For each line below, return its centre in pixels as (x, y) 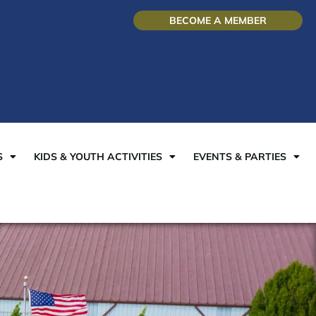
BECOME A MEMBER (218, 20)
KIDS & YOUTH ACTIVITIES (98, 157)
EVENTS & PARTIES (240, 157)
